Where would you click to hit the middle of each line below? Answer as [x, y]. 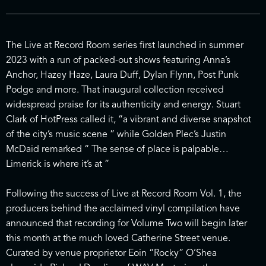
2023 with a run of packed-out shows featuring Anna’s [118, 60]
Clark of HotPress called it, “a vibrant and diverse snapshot [129, 119]
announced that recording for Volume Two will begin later [126, 223]
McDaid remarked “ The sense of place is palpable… [117, 149]
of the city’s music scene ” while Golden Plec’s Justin [116, 134]
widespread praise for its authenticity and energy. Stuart [123, 104]
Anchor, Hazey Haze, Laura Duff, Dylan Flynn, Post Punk [122, 75]
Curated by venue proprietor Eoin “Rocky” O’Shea [111, 253]
